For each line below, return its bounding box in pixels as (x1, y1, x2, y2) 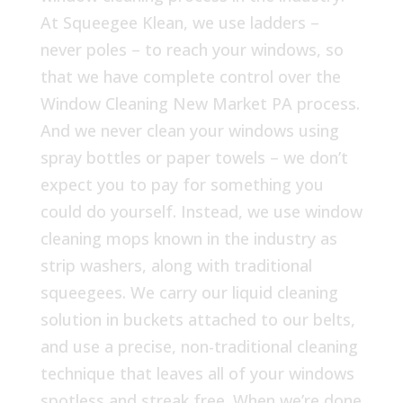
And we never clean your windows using (40, 120, 339, 142)
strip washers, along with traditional (40, 255, 312, 277)
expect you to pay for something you (40, 174, 324, 196)
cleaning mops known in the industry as (40, 228, 337, 250)
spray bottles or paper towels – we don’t (40, 147, 348, 169)
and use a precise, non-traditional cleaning (40, 336, 358, 358)
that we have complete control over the (40, 66, 341, 88)
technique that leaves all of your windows (40, 363, 354, 385)
